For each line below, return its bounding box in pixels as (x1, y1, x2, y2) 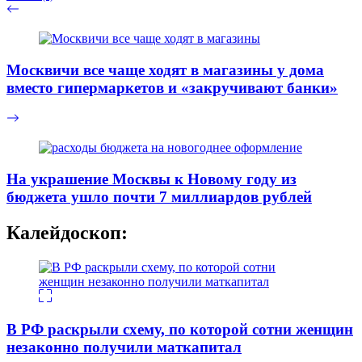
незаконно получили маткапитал (6, 338, 242, 356)
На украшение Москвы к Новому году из (6, 170, 297, 187)
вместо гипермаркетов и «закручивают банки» (6, 78, 338, 96)
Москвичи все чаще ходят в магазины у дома (6, 61, 324, 78)
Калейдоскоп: (6, 221, 128, 243)
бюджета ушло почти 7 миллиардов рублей (6, 187, 312, 205)
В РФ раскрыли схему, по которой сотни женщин (6, 320, 353, 338)
